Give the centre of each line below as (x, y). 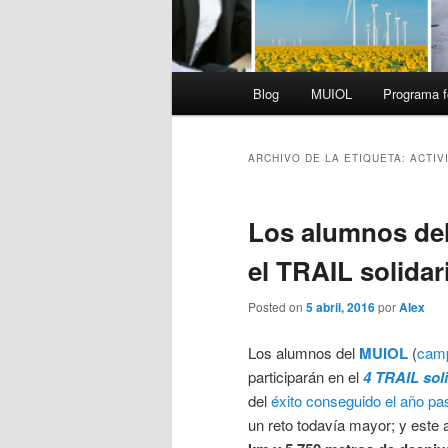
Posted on (277, 307)
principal (199, 108)
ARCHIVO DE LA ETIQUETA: (329, 158)
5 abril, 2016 (340, 307)
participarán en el (305, 376)
